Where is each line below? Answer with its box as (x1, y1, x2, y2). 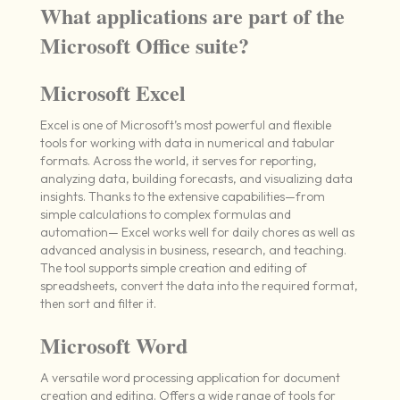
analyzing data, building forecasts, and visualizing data (39, 171, 353, 187)
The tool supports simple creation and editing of (39, 260, 307, 277)
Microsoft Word (39, 329, 187, 362)
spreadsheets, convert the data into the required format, (39, 278, 358, 295)
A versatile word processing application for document (39, 370, 340, 387)
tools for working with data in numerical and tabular (39, 135, 335, 152)
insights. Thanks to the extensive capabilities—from (39, 188, 325, 205)
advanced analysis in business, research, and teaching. (39, 242, 346, 259)
